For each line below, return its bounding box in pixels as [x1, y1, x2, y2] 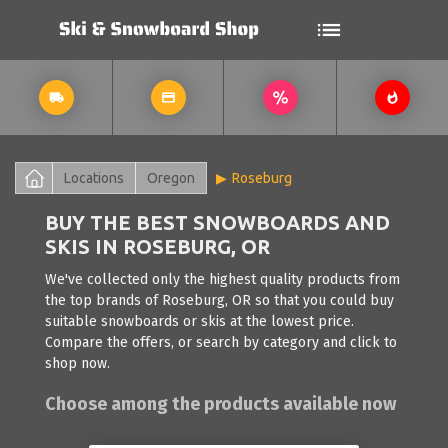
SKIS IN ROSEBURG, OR [45, 235, 270, 258]
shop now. [45, 355, 110, 372]
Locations [64, 170, 124, 186]
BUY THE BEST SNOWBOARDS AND [45, 211, 390, 234]
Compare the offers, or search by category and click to [45, 334, 397, 351]
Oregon [147, 170, 195, 186]
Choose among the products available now [45, 393, 396, 415]
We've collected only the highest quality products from [45, 271, 400, 288]
